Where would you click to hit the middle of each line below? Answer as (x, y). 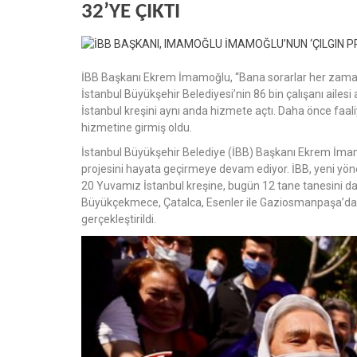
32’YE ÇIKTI (131, 12)
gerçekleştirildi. (119, 219)
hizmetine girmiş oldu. (137, 127)
